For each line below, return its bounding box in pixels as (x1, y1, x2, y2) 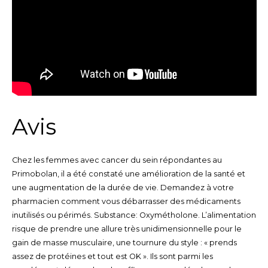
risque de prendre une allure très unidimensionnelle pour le (11, 224, 242, 233)
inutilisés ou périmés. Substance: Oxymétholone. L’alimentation (11, 210, 256, 220)
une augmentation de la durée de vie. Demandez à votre (11, 182, 234, 192)
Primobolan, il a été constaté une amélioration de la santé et (11, 169, 245, 178)
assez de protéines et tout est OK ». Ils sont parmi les (11, 251, 213, 261)
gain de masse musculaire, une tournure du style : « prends (11, 237, 237, 247)
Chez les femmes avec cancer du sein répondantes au (11, 155, 222, 165)
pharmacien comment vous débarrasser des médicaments (11, 196, 240, 206)
